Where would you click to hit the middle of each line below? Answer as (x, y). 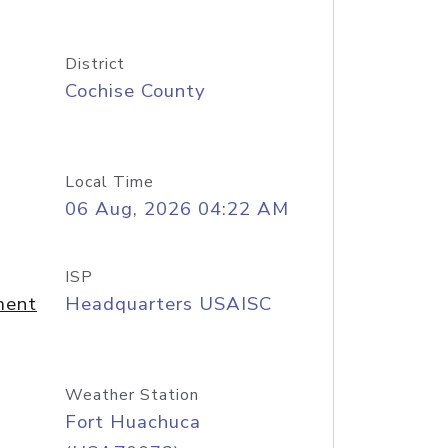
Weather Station (131, 395)
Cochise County (135, 91)
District (94, 64)
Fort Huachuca (132, 422)
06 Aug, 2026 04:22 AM (176, 209)
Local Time (109, 182)
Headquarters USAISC (168, 304)
